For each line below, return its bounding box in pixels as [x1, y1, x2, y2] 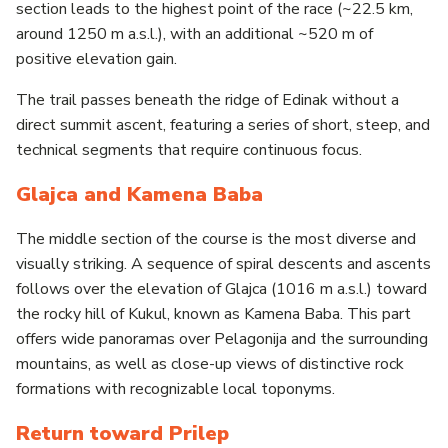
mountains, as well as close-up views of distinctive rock [16, 352, 404, 375]
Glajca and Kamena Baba [16, 180, 263, 208]
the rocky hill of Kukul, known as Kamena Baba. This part [16, 302, 411, 325]
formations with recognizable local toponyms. [16, 377, 335, 400]
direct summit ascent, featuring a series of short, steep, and [16, 113, 430, 136]
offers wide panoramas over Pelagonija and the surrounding [16, 327, 428, 350]
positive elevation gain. [16, 47, 177, 70]
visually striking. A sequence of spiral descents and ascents [16, 252, 431, 275]
